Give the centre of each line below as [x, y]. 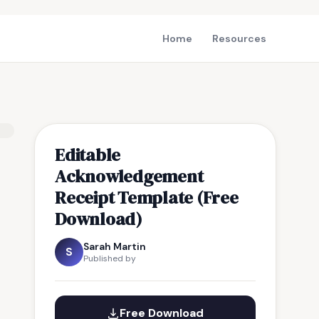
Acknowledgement [129, 176]
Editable [88, 155]
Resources [239, 38]
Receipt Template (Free [147, 197]
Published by [110, 258]
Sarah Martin [115, 246]
